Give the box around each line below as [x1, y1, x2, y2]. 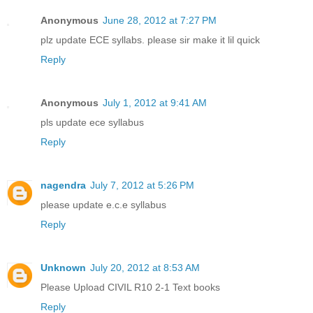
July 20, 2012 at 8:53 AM [90, 261, 200, 273]
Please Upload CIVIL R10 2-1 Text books [41, 281, 220, 293]
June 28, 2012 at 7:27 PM [103, 14, 217, 26]
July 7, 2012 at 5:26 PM [90, 179, 194, 191]
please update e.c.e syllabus [41, 198, 166, 210]
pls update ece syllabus [41, 116, 144, 128]
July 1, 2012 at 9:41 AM [103, 96, 207, 108]
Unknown [41, 261, 86, 273]
